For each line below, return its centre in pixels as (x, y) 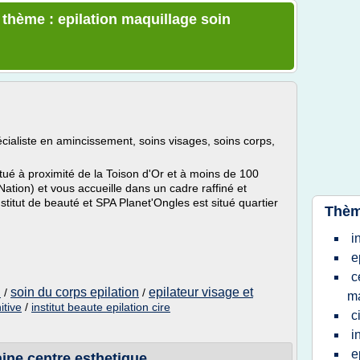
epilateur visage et (201, 292)
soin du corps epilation (75, 292)
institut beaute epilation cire (101, 307)
